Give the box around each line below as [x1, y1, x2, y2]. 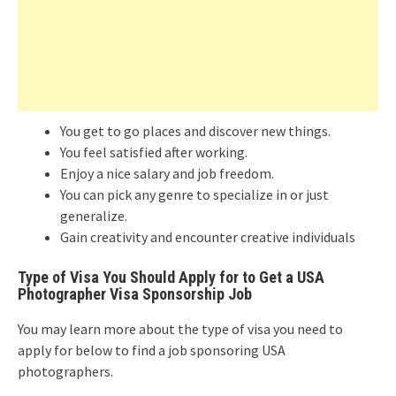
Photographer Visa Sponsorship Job [18, 285, 252, 303]
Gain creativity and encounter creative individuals [60, 228, 355, 246]
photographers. [18, 362, 113, 380]
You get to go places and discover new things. [60, 122, 331, 140]
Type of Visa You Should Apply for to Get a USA [18, 268, 324, 286]
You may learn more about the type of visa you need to [18, 320, 343, 338]
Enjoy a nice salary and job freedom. [60, 164, 274, 182]
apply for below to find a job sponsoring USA [18, 341, 286, 359]
